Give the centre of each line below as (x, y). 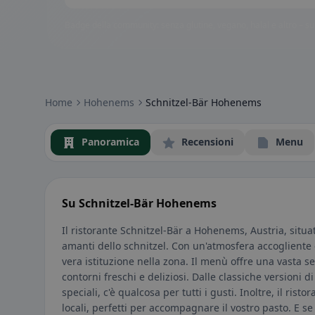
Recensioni (207, 142)
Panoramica (110, 142)
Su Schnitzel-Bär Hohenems (139, 204)
